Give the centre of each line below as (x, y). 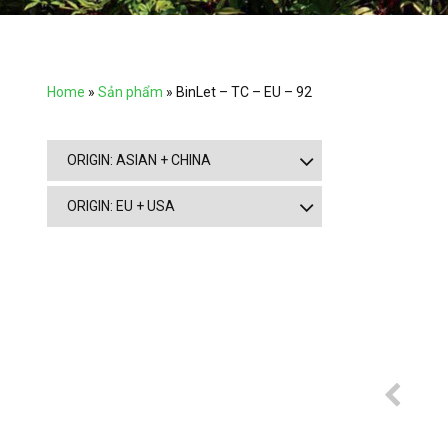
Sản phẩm (130, 92)
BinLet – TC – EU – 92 (244, 92)
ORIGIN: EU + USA (121, 206)
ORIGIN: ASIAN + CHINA (139, 160)
